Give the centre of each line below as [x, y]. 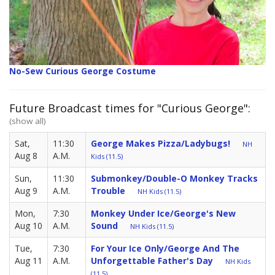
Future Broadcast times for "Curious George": [130, 108]
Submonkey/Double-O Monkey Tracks [174, 179]
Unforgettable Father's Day [152, 261]
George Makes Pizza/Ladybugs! [161, 144]
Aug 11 [29, 261]
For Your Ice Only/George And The [165, 249]
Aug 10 [29, 226]
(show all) [28, 121]
